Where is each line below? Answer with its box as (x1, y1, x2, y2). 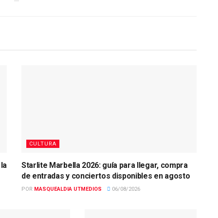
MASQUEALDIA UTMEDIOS (34, 186, 102, 193)
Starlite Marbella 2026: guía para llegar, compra (21, 161, 188, 170)
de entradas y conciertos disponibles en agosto (21, 171, 190, 181)
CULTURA (29, 141, 56, 147)
